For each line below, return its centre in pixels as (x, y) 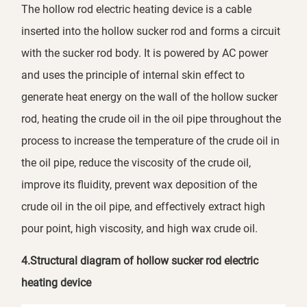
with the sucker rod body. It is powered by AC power (145, 53)
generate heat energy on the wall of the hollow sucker (150, 97)
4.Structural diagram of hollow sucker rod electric (140, 261)
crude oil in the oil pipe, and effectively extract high (144, 207)
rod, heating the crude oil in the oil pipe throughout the (151, 119)
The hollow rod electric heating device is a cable (137, 10)
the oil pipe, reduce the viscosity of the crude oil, (136, 163)
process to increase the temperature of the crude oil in (151, 141)
